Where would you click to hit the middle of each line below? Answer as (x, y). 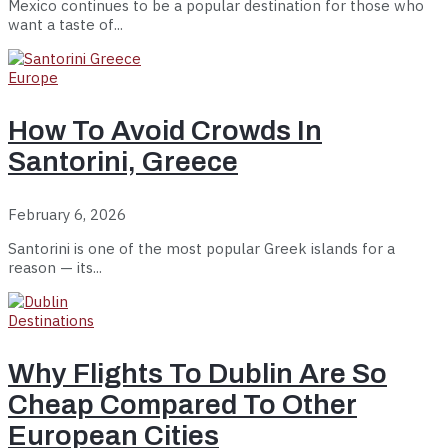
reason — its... (55, 268)
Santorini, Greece (123, 162)
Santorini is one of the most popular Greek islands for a (201, 249)
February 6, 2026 (67, 215)
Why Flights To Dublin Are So (197, 374)
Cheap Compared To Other (182, 405)
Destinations (51, 321)
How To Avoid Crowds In (165, 131)
